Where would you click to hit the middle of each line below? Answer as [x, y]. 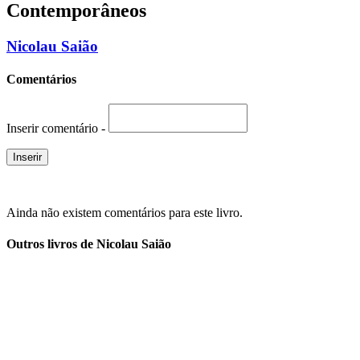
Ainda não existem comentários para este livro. [125, 213]
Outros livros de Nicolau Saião [89, 244]
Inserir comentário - [57, 129]
